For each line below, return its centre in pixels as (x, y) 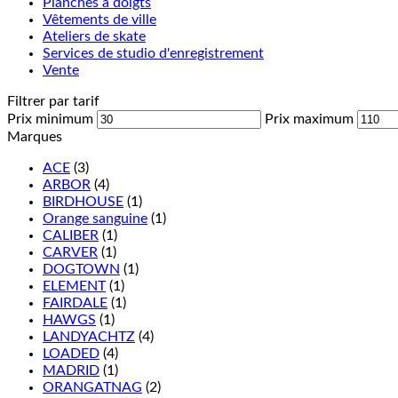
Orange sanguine (95, 218)
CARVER (70, 252)
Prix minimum (50, 119)
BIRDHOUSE (83, 201)
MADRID (71, 370)
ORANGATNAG (92, 387)
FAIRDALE (75, 302)
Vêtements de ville (99, 19)
